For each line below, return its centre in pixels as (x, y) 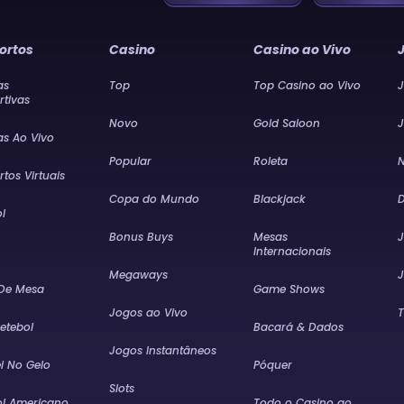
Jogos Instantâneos (163, 350)
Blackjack (280, 199)
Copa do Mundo (155, 199)
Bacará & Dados (299, 327)
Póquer (273, 365)
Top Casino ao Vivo (308, 85)
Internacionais (293, 251)
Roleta (271, 161)
